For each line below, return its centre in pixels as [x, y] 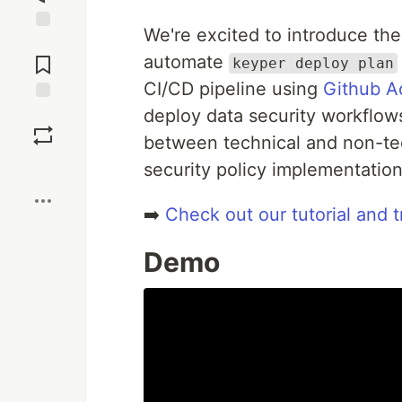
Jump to [43, 42]
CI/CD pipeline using [233, 89]
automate [186, 62]
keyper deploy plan [313, 63]
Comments [43, 57]
